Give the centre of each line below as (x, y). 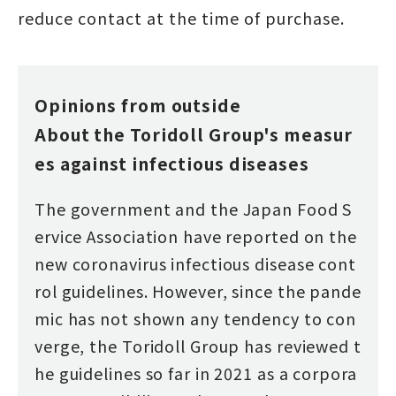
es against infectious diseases (171, 164)
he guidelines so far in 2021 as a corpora (195, 373)
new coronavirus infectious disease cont (195, 264)
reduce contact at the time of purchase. (181, 18)
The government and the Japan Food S (193, 209)
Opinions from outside (137, 106)
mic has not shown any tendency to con (195, 319)
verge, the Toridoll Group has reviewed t (198, 346)
